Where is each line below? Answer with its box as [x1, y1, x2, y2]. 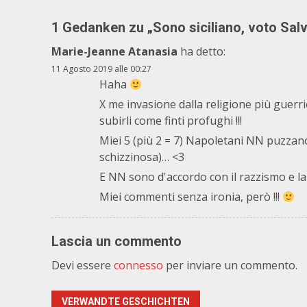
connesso [114, 258, 163, 273]
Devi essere [51, 258, 114, 273]
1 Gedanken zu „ [51, 19, 153, 36]
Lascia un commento [51, 233, 182, 249]
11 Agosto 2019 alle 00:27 [51, 63, 151, 75]
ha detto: [180, 44, 225, 59]
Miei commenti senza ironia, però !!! [99, 189, 282, 204]
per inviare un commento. [163, 258, 297, 273]
